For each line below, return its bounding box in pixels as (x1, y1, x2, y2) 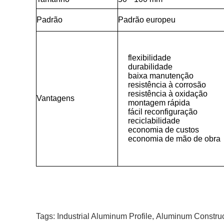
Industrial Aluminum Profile (57, 212, 152, 220)
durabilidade (128, 62, 172, 71)
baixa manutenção (128, 71, 193, 80)
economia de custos (128, 125, 199, 134)
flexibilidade (128, 53, 171, 62)
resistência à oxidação (128, 89, 207, 98)
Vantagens (36, 94, 74, 102)
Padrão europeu (118, 15, 175, 24)
